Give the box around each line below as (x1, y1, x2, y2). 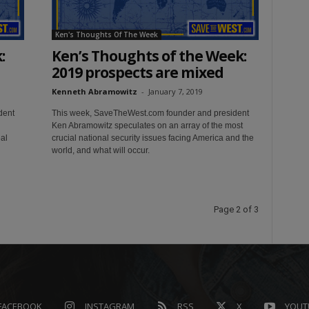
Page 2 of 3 (213, 203, 259, 215)
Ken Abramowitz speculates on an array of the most (51, 120, 243, 130)
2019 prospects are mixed (51, 62, 223, 82)
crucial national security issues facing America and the (51, 132, 254, 143)
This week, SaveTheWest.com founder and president (51, 108, 249, 118)
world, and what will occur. (51, 145, 150, 155)
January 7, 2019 (148, 86, 203, 97)
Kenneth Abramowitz (51, 86, 137, 97)
